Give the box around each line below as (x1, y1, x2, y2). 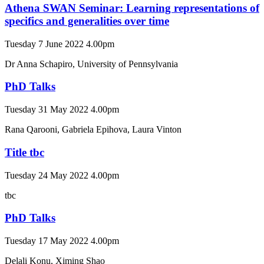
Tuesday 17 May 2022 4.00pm (5, 236, 119, 246)
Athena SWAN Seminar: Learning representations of (5, 1, 259, 14)
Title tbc (5, 146, 44, 159)
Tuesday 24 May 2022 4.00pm (5, 170, 119, 180)
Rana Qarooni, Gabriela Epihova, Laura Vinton (5, 124, 181, 135)
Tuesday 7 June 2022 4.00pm (5, 38, 114, 49)
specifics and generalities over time (5, 14, 169, 27)
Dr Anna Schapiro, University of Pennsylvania (5, 58, 178, 69)
